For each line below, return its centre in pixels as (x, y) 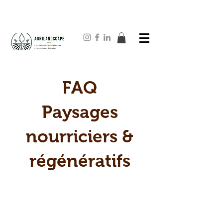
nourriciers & (80, 136)
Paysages (80, 111)
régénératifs (80, 160)
